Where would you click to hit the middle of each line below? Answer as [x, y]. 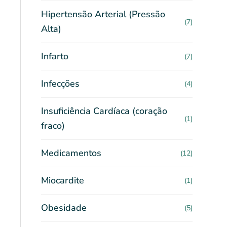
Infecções [60, 84]
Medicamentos [71, 153]
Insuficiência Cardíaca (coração [104, 111]
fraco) [53, 126]
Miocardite [63, 180]
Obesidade [64, 208]
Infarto [55, 56]
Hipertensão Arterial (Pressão [103, 14]
